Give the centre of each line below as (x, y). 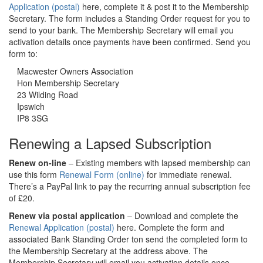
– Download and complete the (182, 216)
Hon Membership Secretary (68, 83)
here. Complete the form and (169, 227)
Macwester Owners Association (75, 71)
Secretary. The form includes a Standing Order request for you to (129, 18)
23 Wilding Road (48, 95)
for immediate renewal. (188, 175)
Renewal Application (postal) (62, 227)
